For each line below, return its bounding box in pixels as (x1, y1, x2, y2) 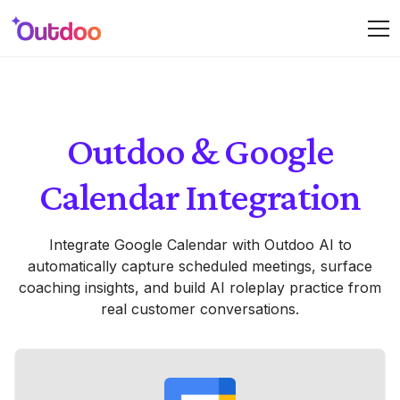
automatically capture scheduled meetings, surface (28, 257, 372, 275)
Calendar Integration (39, 174, 361, 219)
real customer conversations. (101, 300, 299, 318)
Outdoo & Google (66, 129, 334, 173)
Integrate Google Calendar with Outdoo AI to (48, 236, 352, 254)
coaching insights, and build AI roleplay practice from (19, 279, 381, 296)
